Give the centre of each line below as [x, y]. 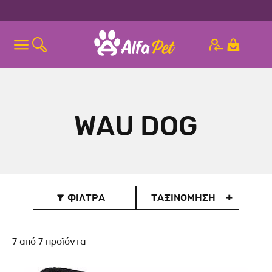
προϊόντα [64, 241]
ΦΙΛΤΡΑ [85, 198]
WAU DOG [136, 127]
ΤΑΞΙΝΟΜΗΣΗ [183, 198]
